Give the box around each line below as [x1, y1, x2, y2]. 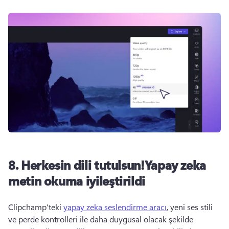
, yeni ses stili [167, 201, 213, 212]
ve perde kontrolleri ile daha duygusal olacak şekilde [8, 214, 193, 224]
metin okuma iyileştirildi [8, 172, 145, 189]
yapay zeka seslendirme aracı [63, 201, 167, 212]
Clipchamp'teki [8, 201, 63, 212]
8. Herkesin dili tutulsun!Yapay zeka [8, 156, 207, 173]
